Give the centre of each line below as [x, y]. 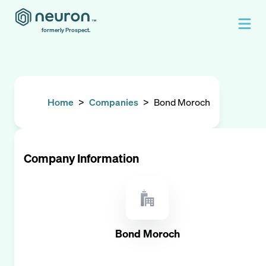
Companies [114, 102]
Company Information [81, 158]
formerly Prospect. [66, 30]
